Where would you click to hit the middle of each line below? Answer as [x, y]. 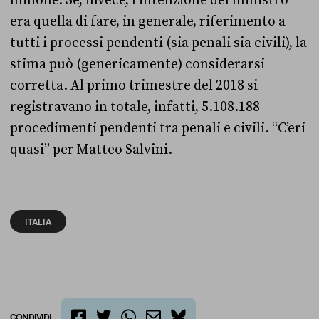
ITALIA [38, 222]
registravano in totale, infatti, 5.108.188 [135, 107]
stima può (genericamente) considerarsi [137, 64]
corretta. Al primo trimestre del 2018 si [134, 86]
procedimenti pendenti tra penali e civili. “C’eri [158, 129]
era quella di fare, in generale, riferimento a [148, 22]
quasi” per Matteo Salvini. [91, 150]
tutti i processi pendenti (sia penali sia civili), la [158, 43]
